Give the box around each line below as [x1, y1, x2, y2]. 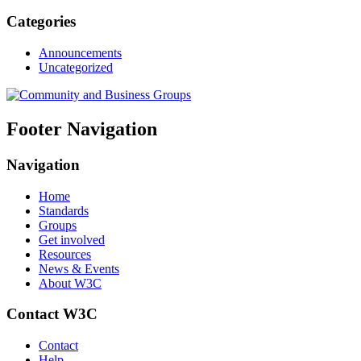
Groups [39, 218, 77, 232]
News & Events [39, 261, 119, 276]
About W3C [39, 276, 102, 290]
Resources [39, 247, 91, 261]
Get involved [39, 232, 105, 247]
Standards [39, 203, 89, 218]
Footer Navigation [6, 118, 157, 140]
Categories [6, 13, 76, 31]
